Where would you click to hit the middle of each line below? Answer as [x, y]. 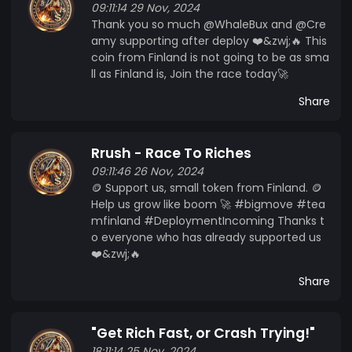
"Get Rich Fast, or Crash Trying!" [203, 333]
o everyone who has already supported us [206, 237]
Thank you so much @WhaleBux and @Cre [209, 24]
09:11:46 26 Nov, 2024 [147, 171]
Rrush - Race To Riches [171, 153]
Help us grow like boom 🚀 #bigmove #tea [208, 204]
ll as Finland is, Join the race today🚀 [190, 73]
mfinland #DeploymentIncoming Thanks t [208, 220]
